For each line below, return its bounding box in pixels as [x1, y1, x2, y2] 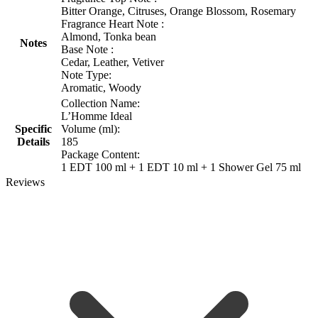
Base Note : [61, 43, 114, 55]
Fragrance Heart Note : [61, 17, 164, 30]
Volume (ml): [61, 122, 120, 135]
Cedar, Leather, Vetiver [61, 55, 164, 68]
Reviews [6, 175, 45, 188]
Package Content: [61, 148, 140, 160]
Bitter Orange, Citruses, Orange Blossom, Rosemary [61, 4, 296, 17]
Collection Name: [61, 97, 140, 109]
